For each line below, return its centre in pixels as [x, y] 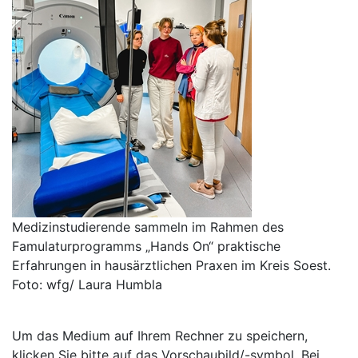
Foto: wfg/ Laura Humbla [87, 284]
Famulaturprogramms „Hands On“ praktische [146, 246]
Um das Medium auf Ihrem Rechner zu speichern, [160, 335]
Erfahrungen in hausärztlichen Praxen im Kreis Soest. [171, 265]
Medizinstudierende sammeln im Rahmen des [148, 227]
